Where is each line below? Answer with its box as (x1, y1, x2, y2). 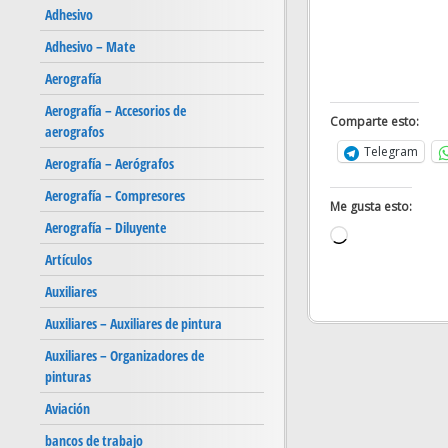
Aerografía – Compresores (45, 186, 185, 206)
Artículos (45, 250, 92, 270)
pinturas (45, 367, 91, 387)
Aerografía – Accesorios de (45, 101, 186, 121)
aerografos (45, 122, 104, 142)
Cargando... (346, 226, 416, 249)
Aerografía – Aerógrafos (45, 154, 174, 174)
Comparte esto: (329, 113, 419, 131)
